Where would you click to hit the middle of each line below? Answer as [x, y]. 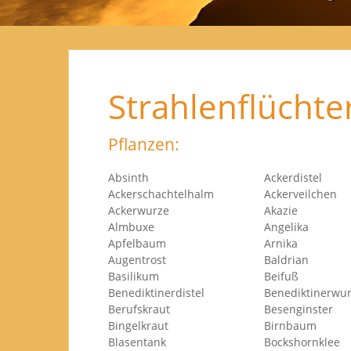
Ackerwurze [139, 210]
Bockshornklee [302, 342]
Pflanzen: [144, 144]
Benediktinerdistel [156, 293]
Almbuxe [131, 227]
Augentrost [137, 260]
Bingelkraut [138, 326]
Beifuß [281, 276]
